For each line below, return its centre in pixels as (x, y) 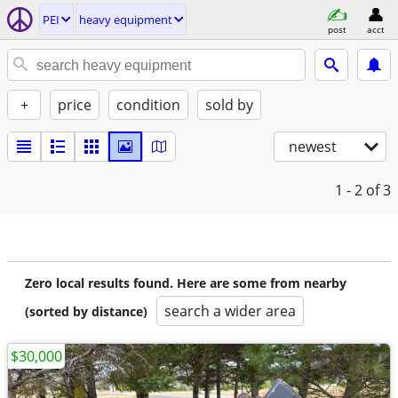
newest (313, 147)
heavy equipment (126, 20)
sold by (229, 105)
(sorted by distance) (86, 311)
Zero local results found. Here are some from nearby (186, 283)
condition (148, 105)
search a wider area (230, 311)
